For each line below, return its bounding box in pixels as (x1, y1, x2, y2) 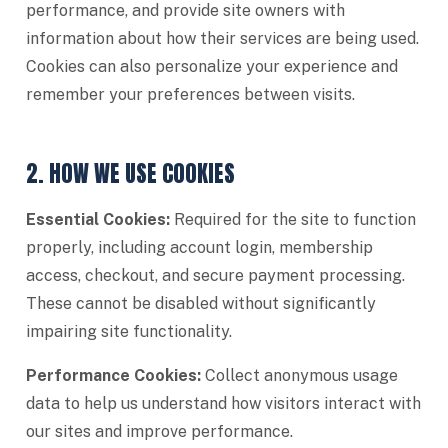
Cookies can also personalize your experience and (26, 57, 398, 76)
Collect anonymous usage (201, 366, 398, 385)
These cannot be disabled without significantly (26, 294, 376, 313)
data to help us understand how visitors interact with (26, 394, 421, 413)
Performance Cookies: (26, 366, 201, 385)
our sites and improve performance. (26, 422, 293, 441)
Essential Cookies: (26, 210, 170, 229)
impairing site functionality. (26, 322, 232, 341)
